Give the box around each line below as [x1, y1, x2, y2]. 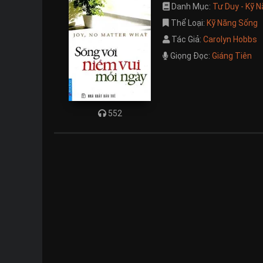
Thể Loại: [169, 18, 207, 28]
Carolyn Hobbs [203, 35, 257, 44]
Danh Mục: [170, 2, 213, 11]
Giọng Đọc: [168, 51, 212, 60]
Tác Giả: [170, 35, 203, 44]
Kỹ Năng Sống [207, 18, 258, 28]
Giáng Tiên [212, 51, 252, 60]
